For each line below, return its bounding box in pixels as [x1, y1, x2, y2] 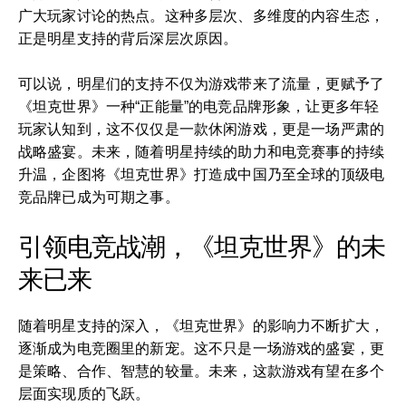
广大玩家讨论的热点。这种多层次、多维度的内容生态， [18, 8, 385, 24]
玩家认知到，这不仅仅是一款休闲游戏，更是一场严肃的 [18, 121, 385, 137]
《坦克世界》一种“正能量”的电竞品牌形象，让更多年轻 [18, 99, 380, 114]
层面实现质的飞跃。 [18, 386, 150, 401]
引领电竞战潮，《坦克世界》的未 [18, 233, 385, 261]
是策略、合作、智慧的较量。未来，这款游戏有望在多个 [18, 363, 385, 379]
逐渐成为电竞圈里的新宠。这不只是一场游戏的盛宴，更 [18, 341, 385, 356]
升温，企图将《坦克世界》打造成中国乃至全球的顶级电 [18, 167, 385, 182]
